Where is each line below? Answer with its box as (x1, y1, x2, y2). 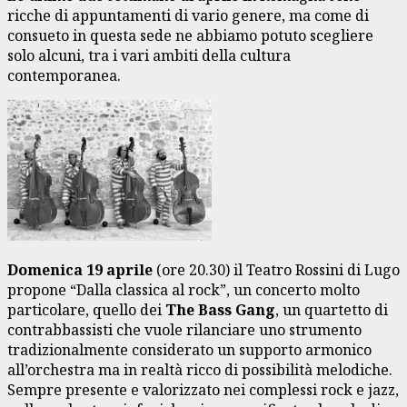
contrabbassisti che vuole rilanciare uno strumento (7, 319, 362, 340)
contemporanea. (7, 65, 121, 85)
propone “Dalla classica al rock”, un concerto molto (7, 279, 360, 300)
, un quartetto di (275, 299, 388, 320)
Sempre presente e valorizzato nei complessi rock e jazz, (7, 379, 399, 400)
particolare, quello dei (7, 299, 165, 320)
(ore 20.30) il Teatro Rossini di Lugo (153, 259, 400, 280)
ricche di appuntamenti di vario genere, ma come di (7, 5, 369, 25)
